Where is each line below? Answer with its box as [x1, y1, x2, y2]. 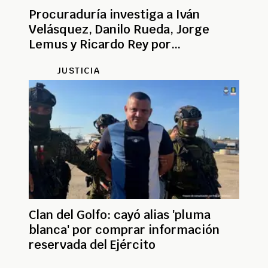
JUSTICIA [57, 65, 100, 76]
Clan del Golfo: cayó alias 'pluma [29, 206, 211, 223]
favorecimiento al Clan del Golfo [29, 51, 213, 67]
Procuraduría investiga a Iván [29, 6, 200, 22]
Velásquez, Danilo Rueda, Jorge [29, 21, 209, 37]
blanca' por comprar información [29, 221, 220, 237]
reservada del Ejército [29, 236, 156, 252]
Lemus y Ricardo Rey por [29, 36, 171, 52]
